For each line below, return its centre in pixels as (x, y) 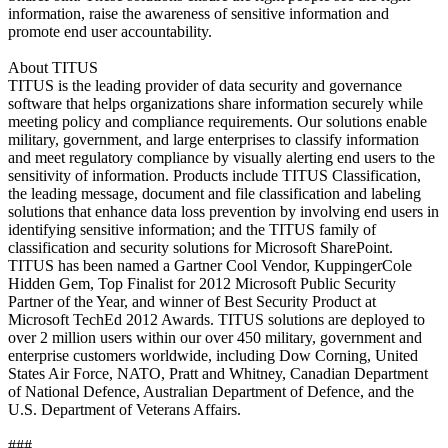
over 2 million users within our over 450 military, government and (215, 337)
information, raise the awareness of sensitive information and (198, 13)
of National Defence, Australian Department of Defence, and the (211, 391)
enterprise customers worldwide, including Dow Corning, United (213, 355)
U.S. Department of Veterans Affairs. (124, 409)
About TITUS (53, 67)
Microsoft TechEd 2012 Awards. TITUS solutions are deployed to (216, 319)
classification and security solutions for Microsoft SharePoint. (200, 247)
